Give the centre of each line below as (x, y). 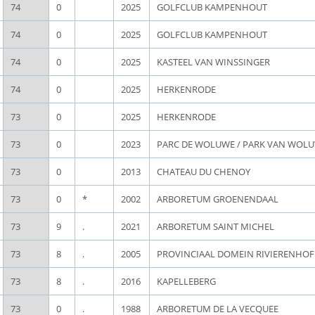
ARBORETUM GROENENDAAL (218, 199)
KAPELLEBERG (186, 281)
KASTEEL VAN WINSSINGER (213, 62)
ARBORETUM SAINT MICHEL (216, 226)
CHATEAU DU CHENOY (204, 172)
